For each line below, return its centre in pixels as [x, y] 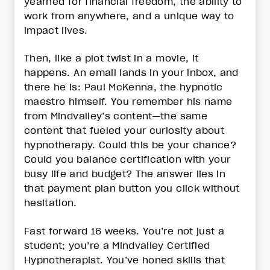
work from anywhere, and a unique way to [129, 16]
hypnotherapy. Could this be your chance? [130, 145]
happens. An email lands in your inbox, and [131, 73]
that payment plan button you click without [132, 188]
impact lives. [58, 30]
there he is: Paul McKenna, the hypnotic [124, 87]
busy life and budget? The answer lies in [125, 174]
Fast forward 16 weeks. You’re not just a [124, 231]
